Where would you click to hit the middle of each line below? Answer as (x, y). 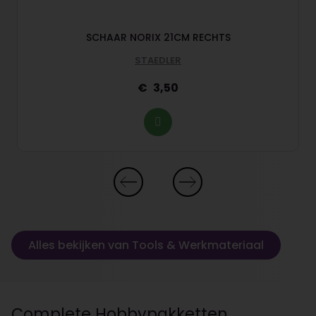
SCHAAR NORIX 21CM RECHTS (158, 38)
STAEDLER (158, 61)
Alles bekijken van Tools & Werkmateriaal (146, 245)
